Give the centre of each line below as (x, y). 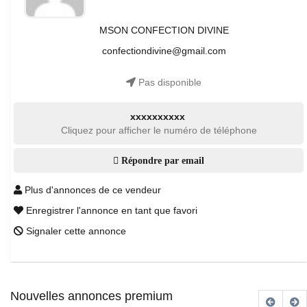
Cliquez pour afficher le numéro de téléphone (159, 130)
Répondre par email (161, 160)
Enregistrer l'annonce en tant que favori (110, 210)
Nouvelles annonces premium (91, 296)
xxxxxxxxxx (157, 116)
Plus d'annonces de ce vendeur (91, 190)
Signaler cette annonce (75, 231)
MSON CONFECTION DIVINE (164, 30)
